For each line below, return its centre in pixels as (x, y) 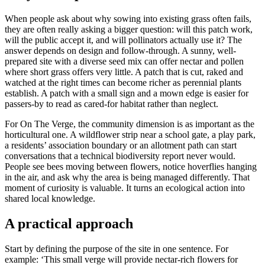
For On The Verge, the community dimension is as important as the (130, 124)
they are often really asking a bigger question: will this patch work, (129, 30)
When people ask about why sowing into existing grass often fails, (128, 19)
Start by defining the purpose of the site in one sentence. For (117, 248)
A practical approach (69, 224)
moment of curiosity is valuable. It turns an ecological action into (125, 188)
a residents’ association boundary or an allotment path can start (121, 146)
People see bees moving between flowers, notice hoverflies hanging (131, 167)
